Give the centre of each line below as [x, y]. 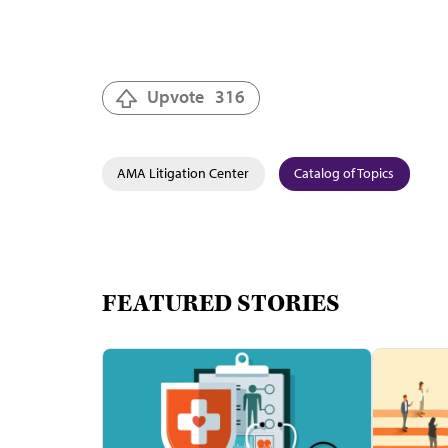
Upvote [175, 96]
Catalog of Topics [344, 173]
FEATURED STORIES [221, 304]
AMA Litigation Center [183, 173]
